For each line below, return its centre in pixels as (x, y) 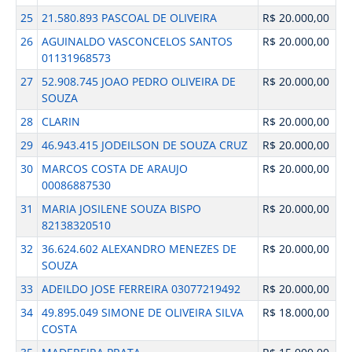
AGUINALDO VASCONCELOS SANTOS (137, 41)
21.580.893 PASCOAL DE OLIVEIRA (129, 18)
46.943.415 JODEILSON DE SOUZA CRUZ (144, 145)
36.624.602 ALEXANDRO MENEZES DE (139, 249)
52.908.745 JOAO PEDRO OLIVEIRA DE (138, 81)
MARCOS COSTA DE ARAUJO (114, 169)
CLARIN (60, 121)
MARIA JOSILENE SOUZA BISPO (121, 209)
